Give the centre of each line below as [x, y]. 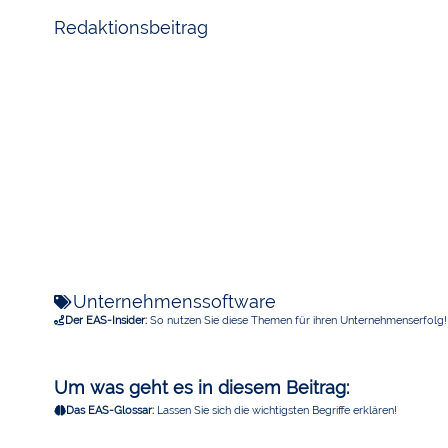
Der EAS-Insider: [105, 319]
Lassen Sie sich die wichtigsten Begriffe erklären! [275, 410]
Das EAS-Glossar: [109, 410]
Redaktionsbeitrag [130, 27]
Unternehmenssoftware [174, 301]
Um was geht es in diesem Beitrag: [201, 387]
